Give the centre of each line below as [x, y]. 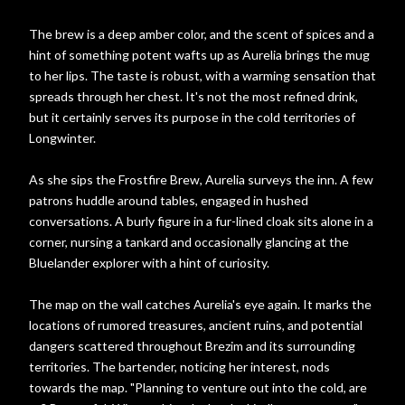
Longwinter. [62, 138]
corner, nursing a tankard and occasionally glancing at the [189, 242]
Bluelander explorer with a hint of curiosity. [149, 263]
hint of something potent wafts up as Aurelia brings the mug [199, 55]
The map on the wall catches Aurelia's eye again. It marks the [200, 304]
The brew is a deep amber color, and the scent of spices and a [202, 34]
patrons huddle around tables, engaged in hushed [169, 200]
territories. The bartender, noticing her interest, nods [179, 367]
